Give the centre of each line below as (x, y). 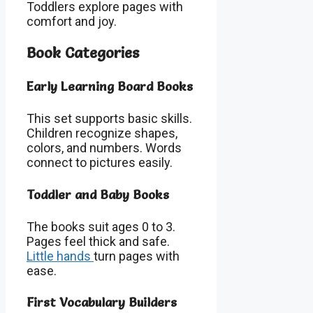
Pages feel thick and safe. (98, 241)
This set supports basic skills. (109, 118)
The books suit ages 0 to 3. (101, 226)
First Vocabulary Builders (102, 303)
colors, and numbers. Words (104, 147)
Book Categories (83, 52)
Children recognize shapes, (102, 133)
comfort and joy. (72, 21)
